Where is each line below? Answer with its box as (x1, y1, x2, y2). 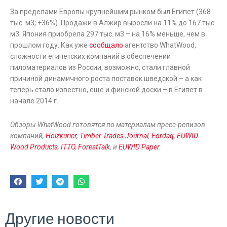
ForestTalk (78, 142, 110, 151)
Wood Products (10, 142, 58, 151)
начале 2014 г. (10, 97, 58, 105)
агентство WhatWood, (123, 41, 196, 50)
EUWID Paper (119, 142, 159, 151)
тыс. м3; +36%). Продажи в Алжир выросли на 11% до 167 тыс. (10, 19, 216, 27)
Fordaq (152, 131, 174, 140)
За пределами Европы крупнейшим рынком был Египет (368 (10, 8, 211, 16)
